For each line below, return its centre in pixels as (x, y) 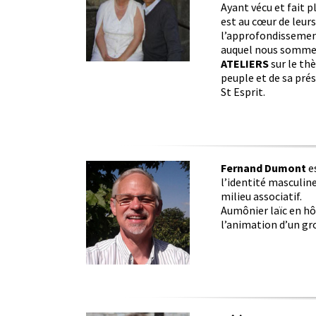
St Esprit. (243, 91)
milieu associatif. (261, 196)
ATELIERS (244, 63)
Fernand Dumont (263, 168)
